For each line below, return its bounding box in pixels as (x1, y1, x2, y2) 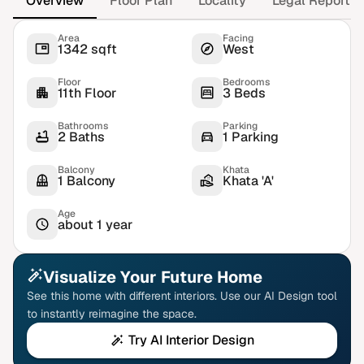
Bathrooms (58, 119, 108, 132)
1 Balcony (58, 172, 115, 189)
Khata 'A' (223, 172, 274, 189)
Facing (223, 32, 253, 45)
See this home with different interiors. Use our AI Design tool (27, 288, 337, 303)
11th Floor (58, 84, 116, 102)
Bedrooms (223, 76, 270, 89)
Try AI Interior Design (128, 331, 254, 349)
